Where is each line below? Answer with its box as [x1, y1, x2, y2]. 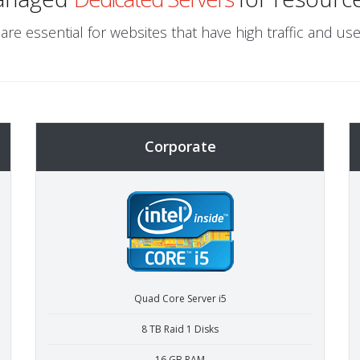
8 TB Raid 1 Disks [141, 322, 219, 336]
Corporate [144, 137, 216, 156]
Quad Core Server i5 [133, 292, 227, 305]
